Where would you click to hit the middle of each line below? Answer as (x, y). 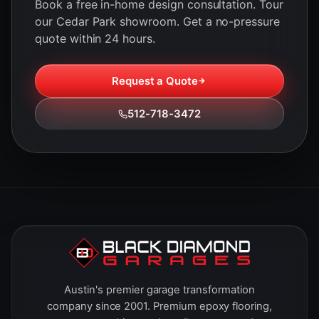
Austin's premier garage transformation (159, 290)
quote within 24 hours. (95, 39)
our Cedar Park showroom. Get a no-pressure (157, 22)
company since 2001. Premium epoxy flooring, (159, 307)
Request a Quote (155, 81)
